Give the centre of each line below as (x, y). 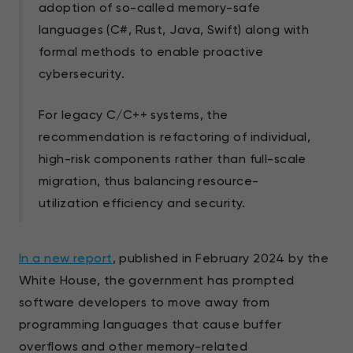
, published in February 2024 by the (221, 258)
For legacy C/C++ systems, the (134, 114)
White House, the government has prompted (157, 280)
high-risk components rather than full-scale (173, 158)
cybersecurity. (82, 73)
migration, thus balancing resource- (149, 180)
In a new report (66, 258)
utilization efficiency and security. (142, 203)
